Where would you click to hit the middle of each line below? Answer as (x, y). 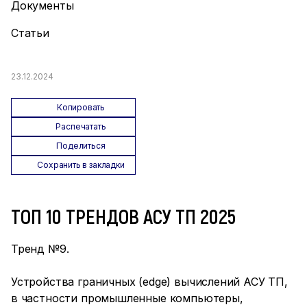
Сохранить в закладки (81, 165)
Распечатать (81, 126)
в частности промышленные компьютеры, (127, 298)
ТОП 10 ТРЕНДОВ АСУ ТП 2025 (123, 216)
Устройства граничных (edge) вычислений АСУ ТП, (149, 282)
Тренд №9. (40, 249)
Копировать (81, 107)
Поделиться (81, 146)
